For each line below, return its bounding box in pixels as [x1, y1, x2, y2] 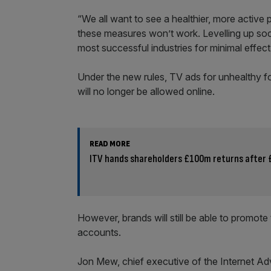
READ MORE [90, 139, 130, 149]
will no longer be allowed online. [77, 85, 215, 97]
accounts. [77, 226, 121, 238]
